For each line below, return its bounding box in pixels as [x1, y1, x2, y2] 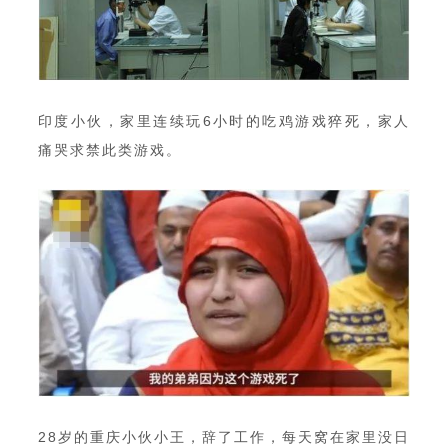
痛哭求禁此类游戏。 [38, 141, 182, 158]
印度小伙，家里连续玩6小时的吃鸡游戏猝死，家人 [38, 112, 410, 129]
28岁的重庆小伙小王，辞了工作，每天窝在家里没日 [38, 429, 410, 446]
